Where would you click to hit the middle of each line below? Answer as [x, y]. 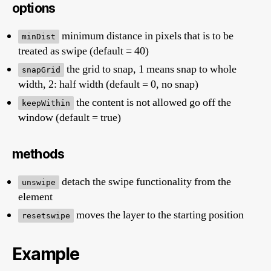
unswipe [39, 182]
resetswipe [46, 215]
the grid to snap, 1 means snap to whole [150, 69]
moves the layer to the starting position [159, 215]
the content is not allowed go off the [152, 102]
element [35, 197]
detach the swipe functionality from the [145, 181]
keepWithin [46, 103]
